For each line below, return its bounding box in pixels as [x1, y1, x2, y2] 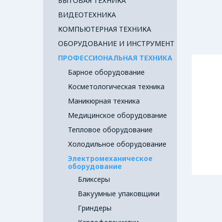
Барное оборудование [68, 67, 145, 77]
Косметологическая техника [68, 82, 165, 91]
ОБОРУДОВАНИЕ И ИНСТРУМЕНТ [58, 39, 174, 48]
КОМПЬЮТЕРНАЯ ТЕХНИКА [58, 24, 151, 34]
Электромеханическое [68, 154, 153, 163]
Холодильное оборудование [68, 139, 166, 149]
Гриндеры [78, 203, 111, 213]
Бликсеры [78, 174, 110, 184]
